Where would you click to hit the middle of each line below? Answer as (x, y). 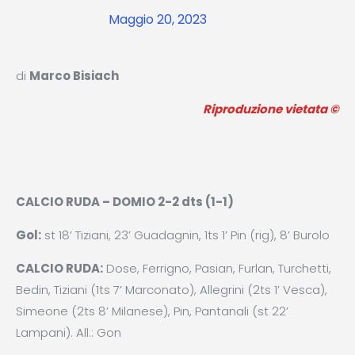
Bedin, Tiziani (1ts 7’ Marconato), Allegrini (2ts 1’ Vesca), (172, 290)
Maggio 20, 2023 (158, 19)
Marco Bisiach (74, 76)
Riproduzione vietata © (271, 109)
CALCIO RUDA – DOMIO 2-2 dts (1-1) (125, 202)
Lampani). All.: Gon (69, 332)
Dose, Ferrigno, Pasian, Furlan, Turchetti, (217, 268)
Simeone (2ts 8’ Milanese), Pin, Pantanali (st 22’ (152, 311)
